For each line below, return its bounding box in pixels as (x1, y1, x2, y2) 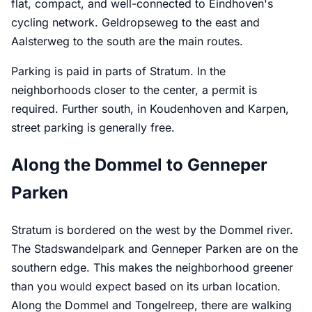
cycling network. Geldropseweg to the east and (11, 15, 260, 30)
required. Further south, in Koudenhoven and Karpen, (11, 102, 289, 116)
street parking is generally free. (11, 120, 175, 135)
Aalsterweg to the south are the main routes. (11, 34, 243, 49)
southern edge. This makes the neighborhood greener (11, 260, 293, 275)
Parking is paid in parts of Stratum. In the (11, 64, 226, 79)
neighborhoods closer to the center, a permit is (11, 83, 257, 97)
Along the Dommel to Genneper (11, 155, 267, 175)
